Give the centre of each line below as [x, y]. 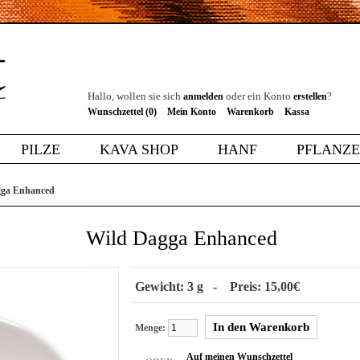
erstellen [310, 96]
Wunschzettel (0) [122, 112]
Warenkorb [250, 112]
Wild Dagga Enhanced [181, 238]
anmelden [203, 96]
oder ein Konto [258, 96]
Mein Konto [192, 112]
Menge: [151, 328]
